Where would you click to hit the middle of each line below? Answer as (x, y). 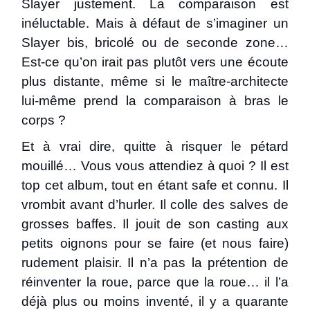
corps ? (44, 120)
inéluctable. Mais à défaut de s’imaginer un (155, 23)
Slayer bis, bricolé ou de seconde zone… (155, 43)
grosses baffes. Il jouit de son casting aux (155, 224)
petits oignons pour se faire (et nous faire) (155, 243)
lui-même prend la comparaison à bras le (155, 101)
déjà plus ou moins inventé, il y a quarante (155, 301)
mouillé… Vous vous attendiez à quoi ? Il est (155, 166)
